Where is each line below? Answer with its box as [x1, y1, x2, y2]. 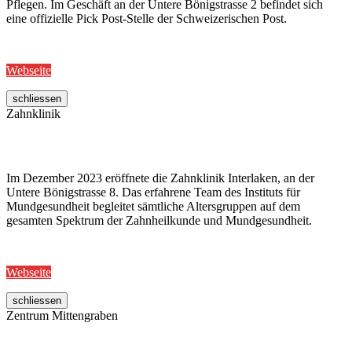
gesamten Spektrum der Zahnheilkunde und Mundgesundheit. [6, 214, 312, 228]
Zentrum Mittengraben [6, 309, 118, 323]
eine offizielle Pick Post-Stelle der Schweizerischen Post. [6, 12, 287, 26]
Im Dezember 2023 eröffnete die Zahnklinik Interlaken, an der [6, 171, 314, 185]
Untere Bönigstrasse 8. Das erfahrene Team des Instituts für [6, 185, 300, 200]
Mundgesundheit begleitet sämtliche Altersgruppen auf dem [6, 200, 300, 214]
